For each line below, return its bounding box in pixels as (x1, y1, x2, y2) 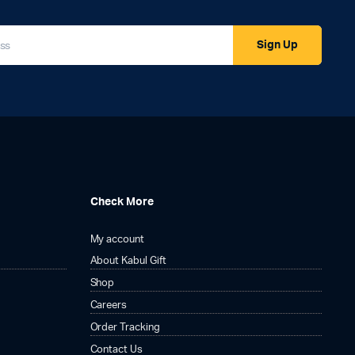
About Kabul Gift (90, 256, 167, 266)
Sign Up (257, 39, 298, 51)
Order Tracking (90, 323, 161, 333)
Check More (90, 197, 154, 208)
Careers (90, 300, 128, 311)
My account (90, 235, 145, 245)
